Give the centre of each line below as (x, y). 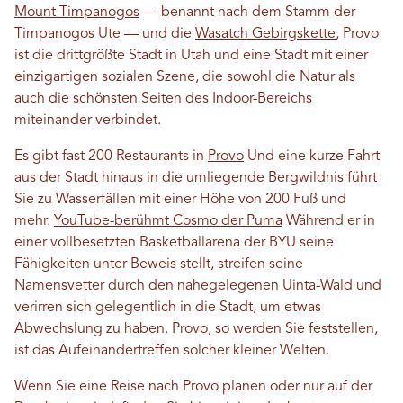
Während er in (329, 221)
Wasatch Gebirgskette (265, 34)
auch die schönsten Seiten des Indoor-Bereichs (163, 99)
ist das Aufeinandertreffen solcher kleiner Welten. (172, 351)
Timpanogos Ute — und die (105, 34)
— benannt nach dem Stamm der (247, 13)
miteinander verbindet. (90, 121)
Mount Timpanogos (77, 13)
